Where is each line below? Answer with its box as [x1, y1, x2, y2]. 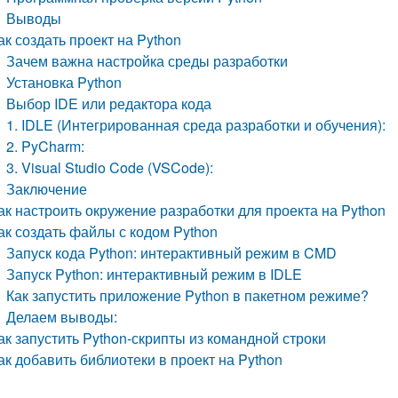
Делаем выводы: [6, 306, 118, 327]
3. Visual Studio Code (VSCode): [6, 157, 214, 178]
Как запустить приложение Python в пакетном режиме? [6, 285, 370, 306]
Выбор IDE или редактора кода [6, 93, 212, 114]
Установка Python [6, 72, 123, 92]
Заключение [6, 179, 88, 199]
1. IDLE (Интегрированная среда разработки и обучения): [6, 115, 386, 135]
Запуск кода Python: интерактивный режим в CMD [6, 243, 338, 263]
